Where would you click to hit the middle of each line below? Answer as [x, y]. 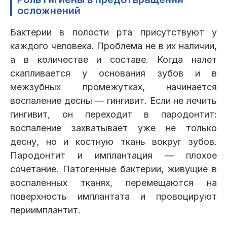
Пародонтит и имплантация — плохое [113, 156]
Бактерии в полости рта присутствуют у [113, 32]
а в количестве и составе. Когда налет [113, 60]
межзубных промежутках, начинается [113, 87]
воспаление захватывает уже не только [113, 128]
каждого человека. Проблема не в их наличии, [113, 46]
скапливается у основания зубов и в [113, 73]
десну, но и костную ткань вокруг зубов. [113, 142]
